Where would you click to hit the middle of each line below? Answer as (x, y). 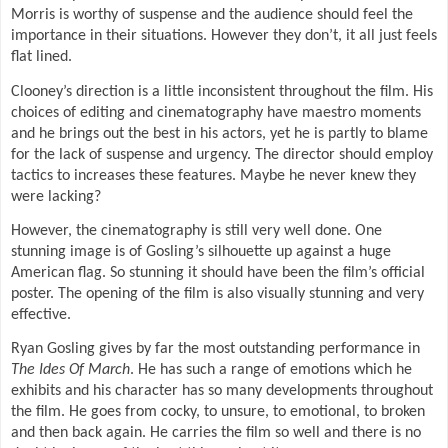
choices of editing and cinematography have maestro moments (216, 112)
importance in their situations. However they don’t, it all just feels (224, 36)
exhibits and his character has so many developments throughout (222, 391)
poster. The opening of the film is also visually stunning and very (217, 293)
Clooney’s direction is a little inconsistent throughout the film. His (222, 91)
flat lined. (41, 57)
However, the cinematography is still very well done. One (196, 230)
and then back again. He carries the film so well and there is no (216, 433)
